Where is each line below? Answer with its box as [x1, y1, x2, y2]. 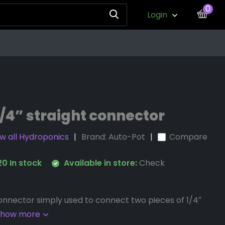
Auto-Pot [108, 131, 146, 143]
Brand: [81, 131, 109, 143]
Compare [169, 131, 208, 143]
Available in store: [62, 157, 140, 169]
